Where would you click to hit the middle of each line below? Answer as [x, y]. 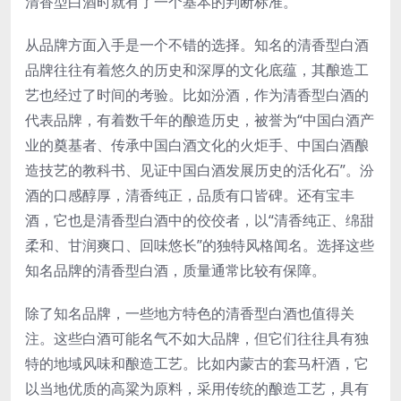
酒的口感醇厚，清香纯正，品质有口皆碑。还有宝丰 [190, 196]
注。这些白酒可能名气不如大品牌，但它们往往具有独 [197, 339]
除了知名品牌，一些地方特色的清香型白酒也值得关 [190, 314]
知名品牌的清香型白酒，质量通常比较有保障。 [175, 271]
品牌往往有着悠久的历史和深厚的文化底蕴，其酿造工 [197, 70]
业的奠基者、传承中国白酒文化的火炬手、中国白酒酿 [197, 145]
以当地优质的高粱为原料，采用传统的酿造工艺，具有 [197, 389]
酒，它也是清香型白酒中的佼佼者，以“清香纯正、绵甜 [200, 221]
